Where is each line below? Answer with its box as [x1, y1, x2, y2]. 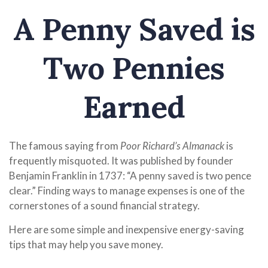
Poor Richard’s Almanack [120, 139, 224, 152]
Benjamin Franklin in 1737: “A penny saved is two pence [9, 169, 251, 182]
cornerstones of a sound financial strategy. [9, 199, 200, 212]
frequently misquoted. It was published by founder [9, 154, 233, 167]
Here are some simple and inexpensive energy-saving [9, 223, 244, 236]
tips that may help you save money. [9, 238, 163, 251]
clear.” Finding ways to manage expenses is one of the [9, 184, 245, 197]
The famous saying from [9, 139, 120, 152]
